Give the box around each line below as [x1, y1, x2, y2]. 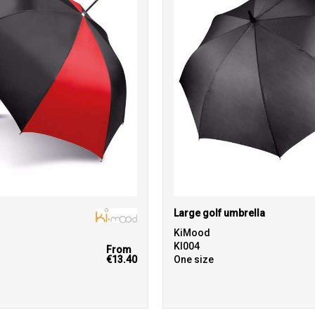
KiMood [173, 226, 210, 238]
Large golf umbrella [173, 207, 265, 219]
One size [173, 253, 214, 265]
